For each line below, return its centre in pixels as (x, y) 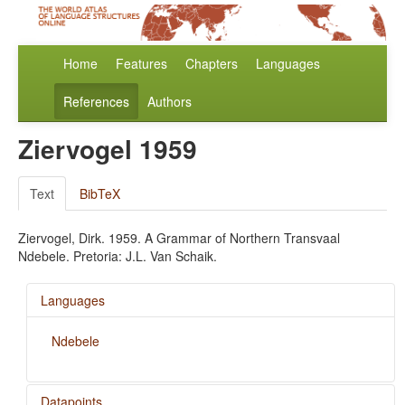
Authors (170, 102)
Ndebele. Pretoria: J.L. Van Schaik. (118, 256)
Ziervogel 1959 (108, 149)
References (96, 102)
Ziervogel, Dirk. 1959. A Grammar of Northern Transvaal (179, 238)
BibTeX (100, 194)
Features (141, 64)
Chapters (212, 64)
